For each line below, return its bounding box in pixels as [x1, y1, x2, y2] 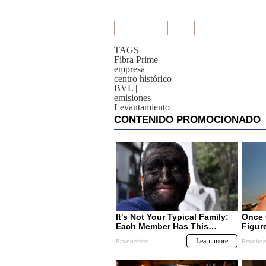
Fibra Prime [114, 55, 158, 65]
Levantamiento [114, 102, 170, 112]
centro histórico [114, 74, 172, 84]
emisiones [114, 93, 151, 103]
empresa [114, 64, 145, 74]
